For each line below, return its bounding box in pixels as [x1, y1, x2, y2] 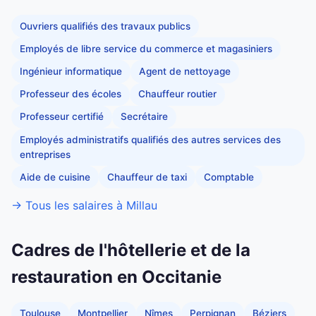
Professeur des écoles [20, 88, 121, 100]
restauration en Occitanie [11, 267, 221, 288]
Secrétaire [121, 111, 168, 123]
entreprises [20, 148, 71, 160]
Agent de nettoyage [139, 66, 231, 78]
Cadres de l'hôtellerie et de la [11, 240, 250, 261]
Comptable [204, 171, 254, 183]
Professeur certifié [20, 111, 104, 123]
